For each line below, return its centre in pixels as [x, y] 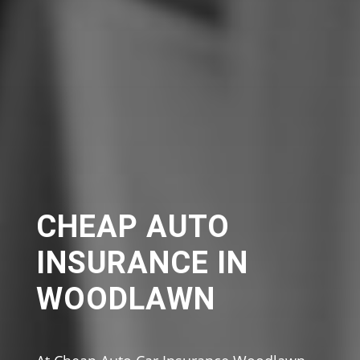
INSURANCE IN [142, 263]
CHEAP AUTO [133, 227]
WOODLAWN [125, 299]
